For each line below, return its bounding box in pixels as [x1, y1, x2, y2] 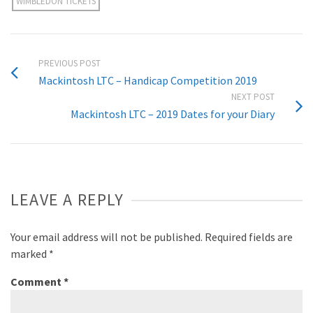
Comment [10, 275, 64, 289]
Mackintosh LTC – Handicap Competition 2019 [38, 73, 257, 87]
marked [10, 247, 49, 261]
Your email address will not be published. [10, 230, 203, 244]
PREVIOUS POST [38, 57, 101, 69]
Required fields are [205, 230, 293, 244]
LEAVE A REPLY [10, 189, 124, 210]
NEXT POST [231, 91, 275, 103]
